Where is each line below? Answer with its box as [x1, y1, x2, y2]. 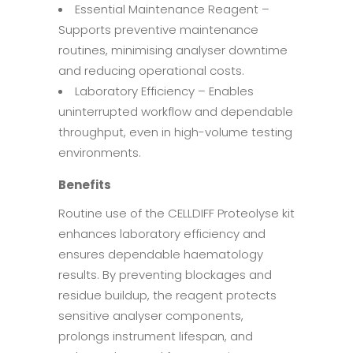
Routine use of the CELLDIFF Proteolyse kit [58, 204, 295, 221]
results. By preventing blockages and [58, 266, 272, 283]
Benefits [58, 176, 111, 193]
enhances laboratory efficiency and [58, 225, 266, 242]
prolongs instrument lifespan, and [58, 327, 253, 344]
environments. [58, 143, 141, 161]
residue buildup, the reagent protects [58, 286, 277, 303]
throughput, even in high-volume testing [58, 123, 292, 140]
